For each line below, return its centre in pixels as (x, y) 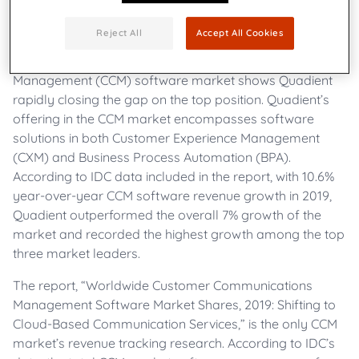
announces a (277, 22)
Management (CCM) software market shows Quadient (173, 80)
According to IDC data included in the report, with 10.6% (173, 176)
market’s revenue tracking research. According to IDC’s (174, 343)
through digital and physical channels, (126, 22)
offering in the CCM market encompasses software (163, 119)
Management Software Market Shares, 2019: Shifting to (174, 305)
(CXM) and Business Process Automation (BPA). (152, 157)
